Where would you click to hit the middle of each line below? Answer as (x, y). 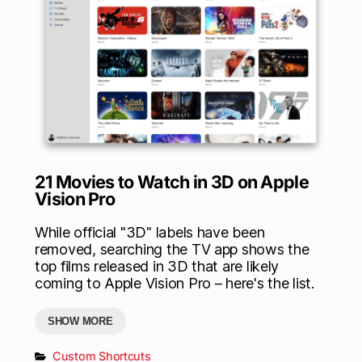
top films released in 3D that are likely (157, 267)
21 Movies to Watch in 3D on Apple (172, 182)
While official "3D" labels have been (150, 233)
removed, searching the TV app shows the (172, 250)
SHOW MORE (80, 322)
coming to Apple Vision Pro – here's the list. (175, 284)
